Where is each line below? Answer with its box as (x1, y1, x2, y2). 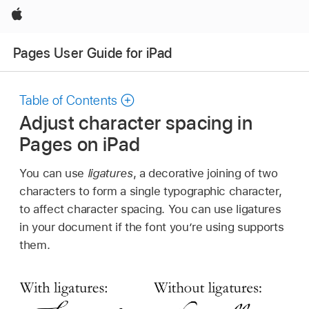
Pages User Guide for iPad (13, 44, 172, 61)
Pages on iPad (19, 132, 141, 156)
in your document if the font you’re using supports (19, 219, 284, 234)
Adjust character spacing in (19, 110, 253, 134)
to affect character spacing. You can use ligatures (19, 201, 281, 216)
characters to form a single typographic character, (19, 183, 282, 198)
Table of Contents (19, 92, 118, 109)
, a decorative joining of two (132, 166, 278, 180)
